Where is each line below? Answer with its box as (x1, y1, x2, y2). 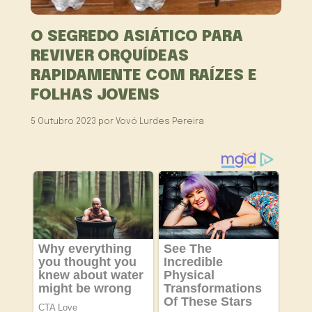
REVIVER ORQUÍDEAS (31, 47, 189, 64)
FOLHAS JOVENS (31, 86, 159, 103)
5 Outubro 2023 (31, 116, 97, 126)
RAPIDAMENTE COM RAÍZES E (31, 67, 257, 84)
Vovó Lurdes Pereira (116, 116, 205, 126)
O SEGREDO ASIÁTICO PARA (31, 28, 243, 45)
